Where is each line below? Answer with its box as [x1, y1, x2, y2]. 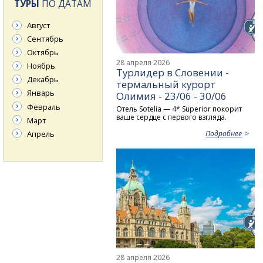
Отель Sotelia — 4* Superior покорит [116, 103, 242, 114]
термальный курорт [116, 77, 216, 91]
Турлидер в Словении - [116, 66, 230, 79]
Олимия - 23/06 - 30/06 [116, 89, 227, 103]
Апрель [27, 128, 55, 139]
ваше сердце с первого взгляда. [116, 112, 227, 122]
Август [27, 20, 50, 31]
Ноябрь [27, 60, 55, 72]
